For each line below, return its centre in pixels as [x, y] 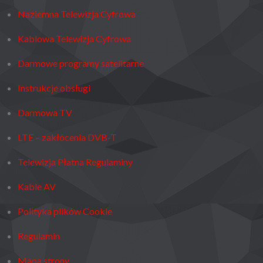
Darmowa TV [45, 112]
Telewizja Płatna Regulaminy [75, 161]
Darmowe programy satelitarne [81, 63]
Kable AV [37, 186]
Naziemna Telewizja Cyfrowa [77, 14]
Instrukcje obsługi [54, 87]
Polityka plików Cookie [65, 211]
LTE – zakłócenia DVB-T [67, 137]
